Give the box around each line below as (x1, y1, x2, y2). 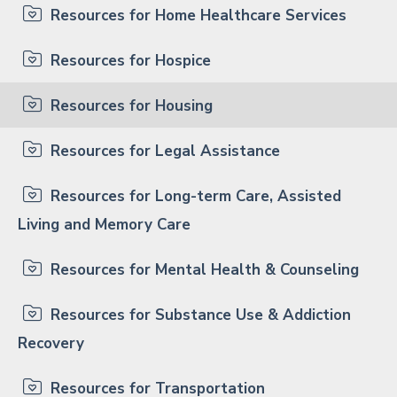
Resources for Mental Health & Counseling (46, 259, 359, 280)
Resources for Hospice (46, 50, 211, 71)
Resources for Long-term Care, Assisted (46, 185, 341, 206)
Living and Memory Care (18, 214, 191, 235)
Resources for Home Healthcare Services (46, 4, 346, 26)
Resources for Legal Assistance (46, 140, 280, 161)
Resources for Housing (46, 95, 213, 116)
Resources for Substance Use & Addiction (46, 304, 351, 325)
